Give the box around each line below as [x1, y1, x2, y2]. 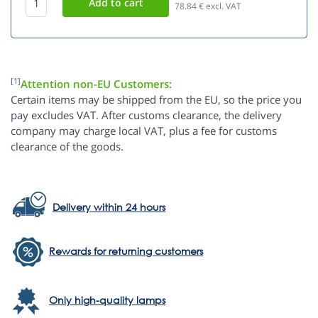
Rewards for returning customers [49, 244, 203, 258]
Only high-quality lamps [49, 293, 165, 307]
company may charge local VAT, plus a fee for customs [11, 124, 277, 138]
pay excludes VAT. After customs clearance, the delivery [11, 108, 282, 123]
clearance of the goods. [11, 139, 124, 154]
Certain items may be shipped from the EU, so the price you [11, 92, 302, 107]
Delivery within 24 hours [53, 200, 165, 214]
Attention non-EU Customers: [21, 77, 172, 92]
